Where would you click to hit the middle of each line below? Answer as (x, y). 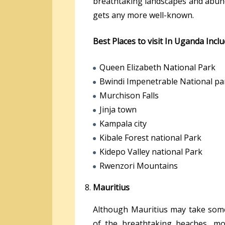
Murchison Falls (129, 95)
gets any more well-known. (143, 15)
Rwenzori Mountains (139, 165)
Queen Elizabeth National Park (157, 67)
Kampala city (123, 123)
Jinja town (118, 109)
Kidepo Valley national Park (151, 151)
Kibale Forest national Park (150, 137)
